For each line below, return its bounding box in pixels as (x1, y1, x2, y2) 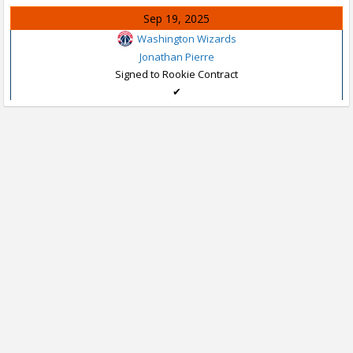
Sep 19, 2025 (143, 11, 210, 26)
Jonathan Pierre (139, 49, 214, 64)
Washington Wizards (136, 32, 236, 46)
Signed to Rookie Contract (115, 66, 238, 81)
